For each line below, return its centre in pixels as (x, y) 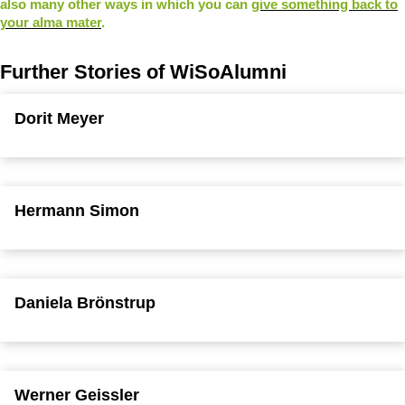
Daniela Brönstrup (85, 302)
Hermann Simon (77, 210)
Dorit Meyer (59, 118)
